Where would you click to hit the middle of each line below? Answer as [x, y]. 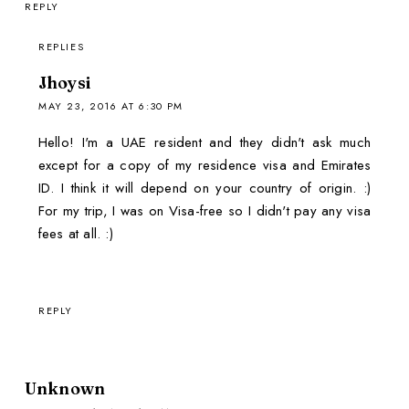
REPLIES [61, 46]
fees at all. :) [75, 233]
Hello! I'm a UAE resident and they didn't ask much [204, 142]
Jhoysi [64, 82]
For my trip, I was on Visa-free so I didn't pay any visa [204, 210]
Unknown [65, 389]
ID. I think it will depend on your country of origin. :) [204, 188]
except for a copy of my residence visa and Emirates [204, 165]
